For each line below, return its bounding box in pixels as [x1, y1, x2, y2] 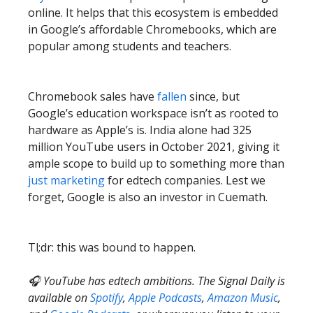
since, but [187, 89, 240, 104]
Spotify [90, 290, 123, 305]
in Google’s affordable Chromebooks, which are [28, 22, 277, 37]
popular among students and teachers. [28, 38, 231, 54]
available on [28, 290, 90, 305]
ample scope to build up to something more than [28, 156, 284, 171]
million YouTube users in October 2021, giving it [28, 139, 279, 154]
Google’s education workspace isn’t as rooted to [28, 105, 279, 121]
